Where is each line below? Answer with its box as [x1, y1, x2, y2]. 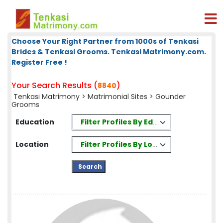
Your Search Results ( [11, 80, 98, 91]
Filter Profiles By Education [80, 116, 183, 127]
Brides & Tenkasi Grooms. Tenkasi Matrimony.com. [11, 47, 206, 57]
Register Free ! [11, 57, 67, 67]
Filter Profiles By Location [81, 139, 177, 149]
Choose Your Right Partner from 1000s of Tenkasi [11, 36, 199, 46]
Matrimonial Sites [88, 92, 147, 102]
